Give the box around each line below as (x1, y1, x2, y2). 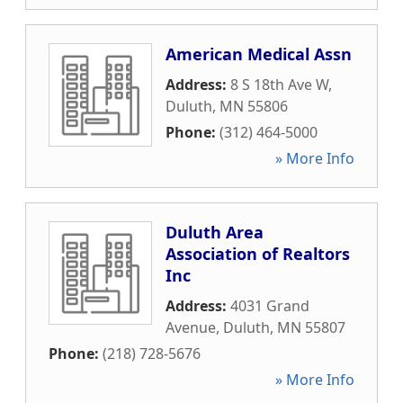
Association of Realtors (166, 243, 350, 264)
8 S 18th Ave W (230, 75, 328, 94)
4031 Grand (230, 296, 309, 316)
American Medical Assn (166, 43, 352, 65)
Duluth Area (166, 221, 264, 243)
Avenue (166, 318, 216, 337)
